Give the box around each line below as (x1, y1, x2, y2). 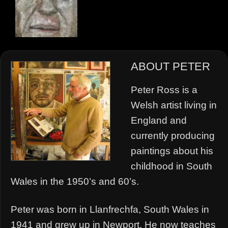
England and (131, 115, 187, 126)
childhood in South (131, 160, 212, 172)
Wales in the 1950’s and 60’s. (11, 176, 139, 187)
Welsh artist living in (131, 99, 217, 110)
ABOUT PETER (131, 60, 210, 73)
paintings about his (131, 145, 213, 156)
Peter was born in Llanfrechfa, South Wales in (11, 204, 209, 215)
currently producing (131, 130, 215, 141)
